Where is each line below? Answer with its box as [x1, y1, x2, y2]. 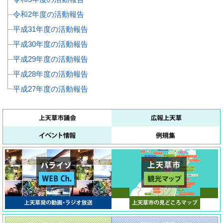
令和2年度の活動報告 [13, 10, 84, 19]
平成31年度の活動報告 [13, 25, 88, 34]
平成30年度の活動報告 [13, 40, 88, 49]
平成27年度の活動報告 [13, 85, 88, 94]
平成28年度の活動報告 [13, 70, 88, 79]
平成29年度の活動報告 [13, 55, 88, 64]
